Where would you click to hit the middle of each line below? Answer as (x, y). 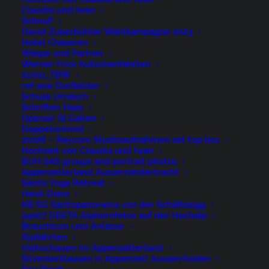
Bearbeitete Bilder (108, 172)
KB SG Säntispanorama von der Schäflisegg (113, 205)
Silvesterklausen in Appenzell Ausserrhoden (116, 259)
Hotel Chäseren (55, 43)
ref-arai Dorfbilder (61, 86)
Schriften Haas (53, 107)
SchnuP (38, 21)
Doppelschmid (53, 129)
